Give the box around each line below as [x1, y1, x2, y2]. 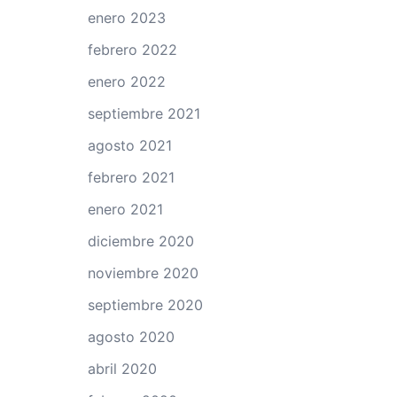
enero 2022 [87, 73, 166, 90]
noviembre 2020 [87, 264, 198, 282]
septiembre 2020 [87, 296, 203, 314]
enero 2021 [87, 200, 163, 218]
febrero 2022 [87, 41, 177, 58]
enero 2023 [87, 9, 166, 27]
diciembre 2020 [87, 232, 194, 250]
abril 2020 [87, 360, 157, 378]
